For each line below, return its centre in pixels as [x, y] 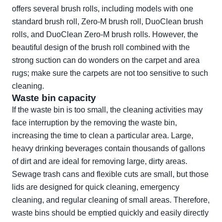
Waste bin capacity [54, 98]
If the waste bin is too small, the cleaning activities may [107, 110]
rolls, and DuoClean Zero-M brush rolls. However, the [105, 35]
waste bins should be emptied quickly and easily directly [110, 213]
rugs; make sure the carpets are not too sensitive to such [110, 73]
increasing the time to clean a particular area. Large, [103, 136]
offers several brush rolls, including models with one [103, 9]
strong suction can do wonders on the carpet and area [106, 60]
